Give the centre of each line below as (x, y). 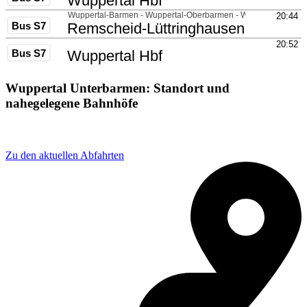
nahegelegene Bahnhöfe (72, 103)
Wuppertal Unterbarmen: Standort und (118, 88)
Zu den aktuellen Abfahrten (65, 155)
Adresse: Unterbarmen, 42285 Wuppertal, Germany (137, 130)
